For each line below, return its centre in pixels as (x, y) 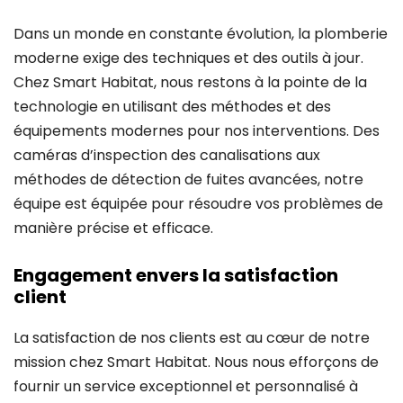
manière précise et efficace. (113, 228)
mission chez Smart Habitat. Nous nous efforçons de (196, 362)
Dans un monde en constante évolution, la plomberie (201, 33)
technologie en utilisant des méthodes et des (172, 106)
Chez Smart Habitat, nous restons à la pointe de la (190, 82)
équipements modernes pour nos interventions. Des (197, 130)
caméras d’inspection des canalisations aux (167, 155)
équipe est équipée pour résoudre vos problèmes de (198, 203)
